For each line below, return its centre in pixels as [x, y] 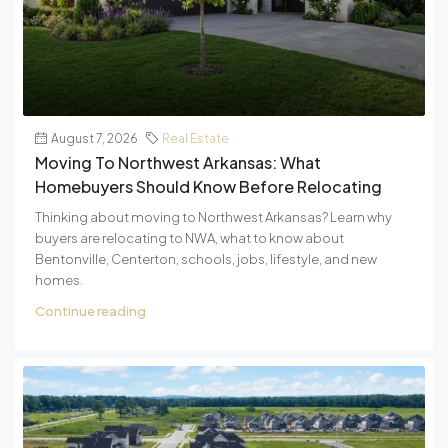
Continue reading [90, 310]
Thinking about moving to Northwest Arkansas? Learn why [213, 216]
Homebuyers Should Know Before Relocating [208, 186]
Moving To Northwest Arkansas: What [178, 162]
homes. [59, 279]
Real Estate [195, 138]
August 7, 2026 [94, 138]
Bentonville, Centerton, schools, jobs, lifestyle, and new [206, 258]
